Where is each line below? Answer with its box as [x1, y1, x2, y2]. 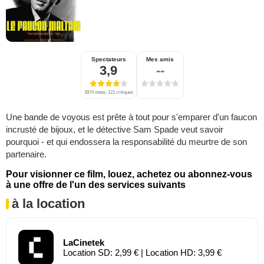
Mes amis [146, 55, 174, 62]
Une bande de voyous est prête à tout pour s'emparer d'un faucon [6, 111, 257, 122]
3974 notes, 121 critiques [84, 89, 133, 95]
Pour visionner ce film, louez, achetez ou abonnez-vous [6, 169, 252, 179]
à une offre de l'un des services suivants [6, 179, 186, 190]
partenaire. [6, 148, 47, 159]
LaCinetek [63, 237, 104, 247]
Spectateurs [91, 55, 126, 62]
